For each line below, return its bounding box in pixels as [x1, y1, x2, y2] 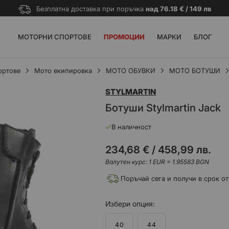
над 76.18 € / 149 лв [145, 5, 211, 13]
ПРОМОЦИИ [103, 33, 145, 41]
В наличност [111, 123, 152, 131]
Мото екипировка [34, 66, 92, 75]
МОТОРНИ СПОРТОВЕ [17, 33, 91, 41]
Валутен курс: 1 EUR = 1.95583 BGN [105, 158, 210, 166]
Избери [105, 199, 133, 208]
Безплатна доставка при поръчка [36, 5, 146, 13]
